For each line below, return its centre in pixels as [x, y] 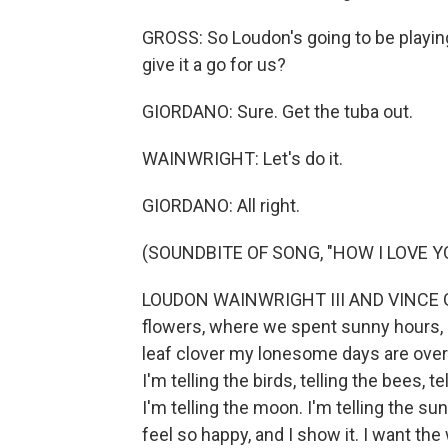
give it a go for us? [214, 64]
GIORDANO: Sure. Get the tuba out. [277, 111]
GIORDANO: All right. [221, 205]
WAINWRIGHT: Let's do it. [242, 158]
